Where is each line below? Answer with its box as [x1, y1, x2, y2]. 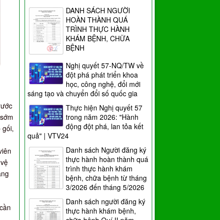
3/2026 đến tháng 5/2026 [66, 182, 145, 192]
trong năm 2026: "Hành [66, 112, 139, 122]
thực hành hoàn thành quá [66, 154, 149, 164]
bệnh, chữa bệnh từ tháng [66, 173, 147, 183]
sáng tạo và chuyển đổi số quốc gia [27, 88, 138, 98]
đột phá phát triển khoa [66, 70, 138, 80]
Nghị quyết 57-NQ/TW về [66, 60, 144, 70]
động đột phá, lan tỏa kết [66, 121, 144, 131]
